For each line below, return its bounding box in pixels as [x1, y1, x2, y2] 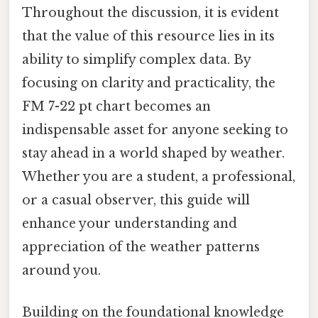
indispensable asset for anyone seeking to [22, 121, 288, 138]
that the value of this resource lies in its [22, 28, 275, 44]
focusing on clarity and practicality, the [22, 75, 275, 91]
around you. [22, 262, 101, 278]
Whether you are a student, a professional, [22, 168, 295, 185]
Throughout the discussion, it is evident [22, 4, 279, 21]
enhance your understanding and [22, 215, 237, 231]
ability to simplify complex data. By [22, 51, 251, 67]
